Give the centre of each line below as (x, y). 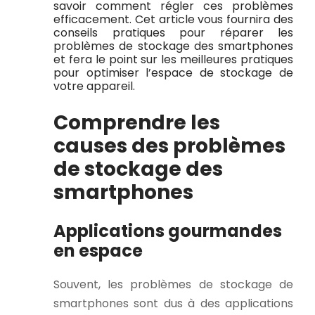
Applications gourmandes (168, 231)
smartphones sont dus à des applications (173, 304)
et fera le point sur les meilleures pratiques (173, 60)
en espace (98, 251)
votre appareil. (94, 86)
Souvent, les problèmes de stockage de (173, 285)
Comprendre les (137, 123)
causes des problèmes (169, 146)
